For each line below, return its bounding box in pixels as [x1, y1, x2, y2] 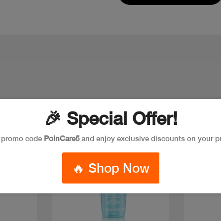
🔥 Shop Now [72, 160, 149, 176]
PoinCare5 [43, 134, 79, 143]
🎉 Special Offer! [43, 108, 178, 129]
